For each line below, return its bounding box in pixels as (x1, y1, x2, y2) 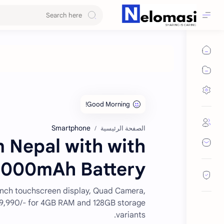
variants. (116, 210, 145, 220)
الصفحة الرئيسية (100, 124, 145, 132)
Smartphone (51, 123, 90, 132)
